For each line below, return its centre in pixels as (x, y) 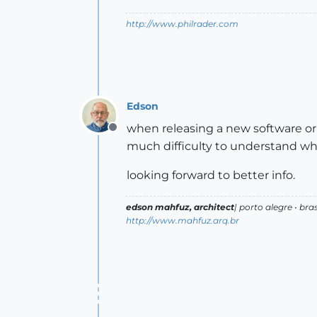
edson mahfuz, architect (180, 207)
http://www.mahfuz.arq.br (183, 221)
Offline (131, 135)
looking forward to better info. (211, 175)
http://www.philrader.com (182, 24)
